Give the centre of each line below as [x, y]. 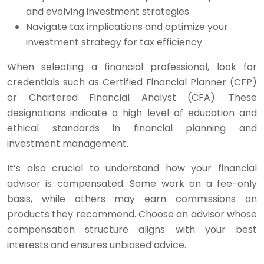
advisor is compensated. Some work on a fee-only [132, 184]
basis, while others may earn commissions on [132, 199]
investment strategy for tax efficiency [114, 42]
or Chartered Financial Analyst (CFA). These [132, 98]
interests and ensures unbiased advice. [97, 245]
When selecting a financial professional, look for [132, 67]
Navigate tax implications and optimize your [127, 27]
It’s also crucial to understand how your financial [132, 168]
